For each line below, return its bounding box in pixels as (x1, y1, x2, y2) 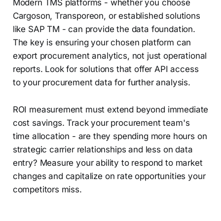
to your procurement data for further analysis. (12, 77, 190, 88)
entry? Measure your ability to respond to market (12, 158, 203, 168)
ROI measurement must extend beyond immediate (12, 105, 209, 115)
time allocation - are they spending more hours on (12, 131, 207, 142)
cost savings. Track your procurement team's (12, 118, 190, 128)
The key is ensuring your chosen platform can (12, 37, 191, 48)
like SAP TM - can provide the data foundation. (12, 24, 195, 35)
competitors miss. (12, 184, 82, 195)
